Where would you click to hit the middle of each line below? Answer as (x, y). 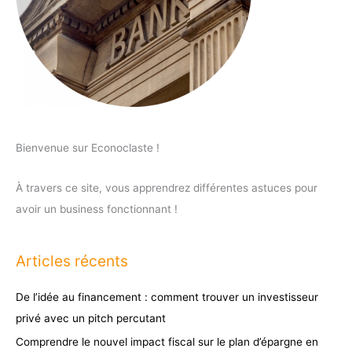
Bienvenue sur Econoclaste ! (88, 147)
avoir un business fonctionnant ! (97, 209)
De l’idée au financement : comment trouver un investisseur (167, 297)
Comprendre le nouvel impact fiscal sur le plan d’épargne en (167, 342)
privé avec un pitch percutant (91, 318)
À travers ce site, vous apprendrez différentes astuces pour (167, 187)
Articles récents (72, 260)
